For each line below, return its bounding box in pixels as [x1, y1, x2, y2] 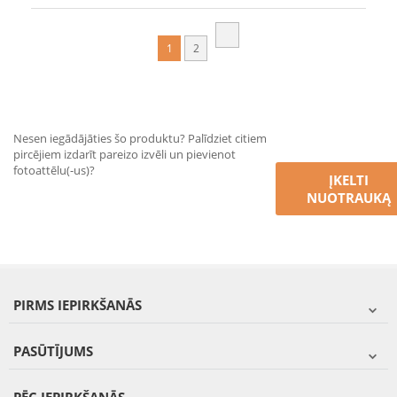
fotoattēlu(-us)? [13, 162, 95, 179]
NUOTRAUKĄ [306, 189, 391, 207]
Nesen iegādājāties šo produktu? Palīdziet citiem [13, 130, 267, 147]
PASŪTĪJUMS [13, 342, 93, 361]
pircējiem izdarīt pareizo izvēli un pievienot [13, 146, 236, 163]
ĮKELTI [328, 171, 369, 190]
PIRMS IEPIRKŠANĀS [13, 296, 142, 315]
